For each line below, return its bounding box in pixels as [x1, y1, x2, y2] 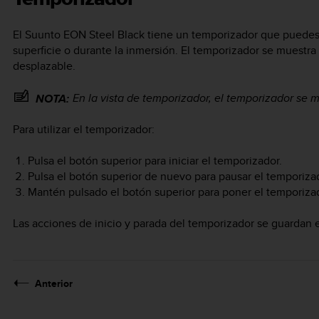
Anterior [35, 276, 73, 291]
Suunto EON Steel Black [25, 26, 145, 43]
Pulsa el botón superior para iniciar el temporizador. [27, 152, 282, 169]
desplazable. [13, 57, 75, 74]
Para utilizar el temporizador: [13, 120, 155, 137]
